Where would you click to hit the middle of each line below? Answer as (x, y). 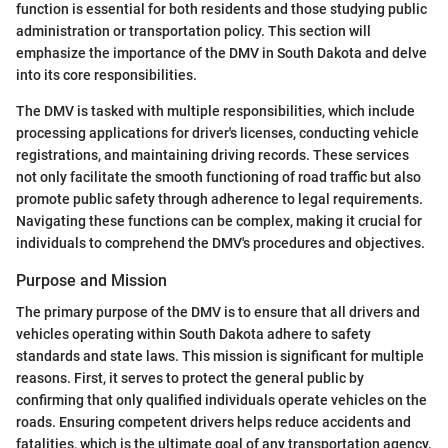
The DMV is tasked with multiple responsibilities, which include (215, 111)
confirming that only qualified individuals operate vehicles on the (221, 400)
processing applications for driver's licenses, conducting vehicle (217, 133)
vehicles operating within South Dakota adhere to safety (193, 334)
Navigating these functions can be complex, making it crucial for (219, 221)
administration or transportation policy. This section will (193, 31)
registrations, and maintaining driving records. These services (212, 155)
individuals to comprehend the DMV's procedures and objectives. (220, 243)
